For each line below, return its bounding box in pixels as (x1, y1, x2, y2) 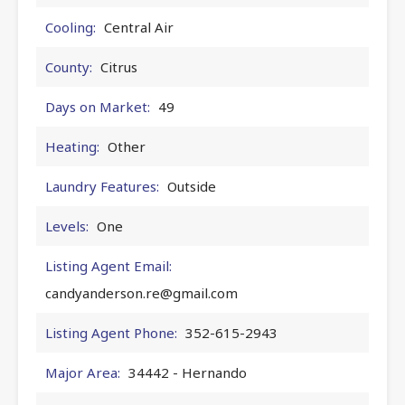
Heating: (45, 137, 99, 155)
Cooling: (45, 17, 96, 36)
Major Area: (45, 363, 120, 381)
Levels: (45, 216, 89, 235)
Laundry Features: (45, 176, 159, 195)
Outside (167, 176, 216, 195)
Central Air (104, 17, 174, 36)
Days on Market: (45, 97, 150, 116)
